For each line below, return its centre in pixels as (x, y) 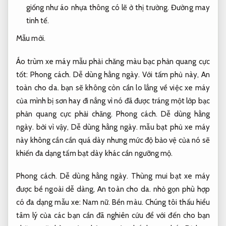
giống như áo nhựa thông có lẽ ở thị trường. (99, 8)
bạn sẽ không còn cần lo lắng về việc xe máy (134, 88)
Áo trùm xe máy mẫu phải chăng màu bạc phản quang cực (113, 61)
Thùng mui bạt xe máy (169, 176)
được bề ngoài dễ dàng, (57, 189)
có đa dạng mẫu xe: (49, 203)
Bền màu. (128, 203)
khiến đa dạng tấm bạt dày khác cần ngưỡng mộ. (95, 153)
